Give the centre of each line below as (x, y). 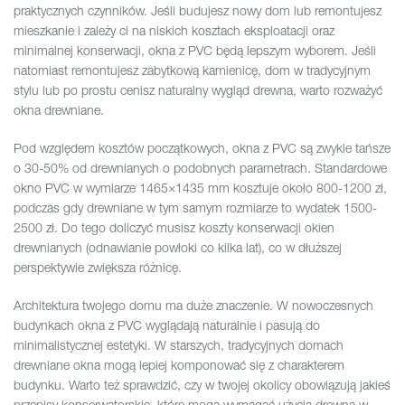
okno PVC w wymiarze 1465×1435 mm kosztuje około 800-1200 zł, (200, 188)
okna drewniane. (59, 110)
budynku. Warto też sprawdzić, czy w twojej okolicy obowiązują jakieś (202, 385)
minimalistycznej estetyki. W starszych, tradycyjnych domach (179, 345)
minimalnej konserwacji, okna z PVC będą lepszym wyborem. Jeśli (195, 51)
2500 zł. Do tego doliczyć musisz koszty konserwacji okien (174, 228)
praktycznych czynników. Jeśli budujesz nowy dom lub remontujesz (198, 11)
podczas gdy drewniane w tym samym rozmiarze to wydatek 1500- (195, 208)
